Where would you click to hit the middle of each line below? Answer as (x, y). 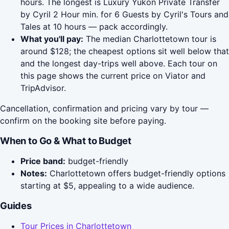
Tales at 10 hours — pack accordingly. (94, 27)
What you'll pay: (52, 39)
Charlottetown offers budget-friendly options (136, 174)
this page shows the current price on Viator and (113, 76)
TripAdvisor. (43, 88)
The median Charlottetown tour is (150, 39)
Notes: (34, 174)
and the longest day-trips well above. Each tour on (119, 64)
